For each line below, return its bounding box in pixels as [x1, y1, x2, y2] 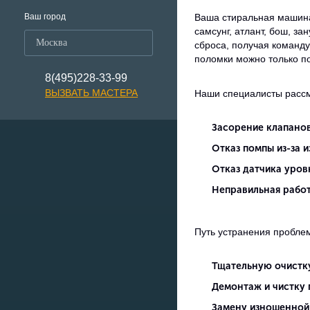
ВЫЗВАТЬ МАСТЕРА [45, 87, 138, 98]
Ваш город [24, 12, 66, 21]
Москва [36, 37, 67, 48]
